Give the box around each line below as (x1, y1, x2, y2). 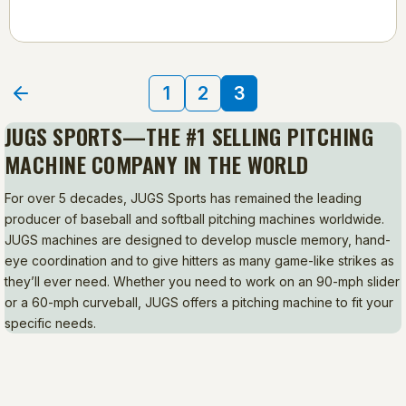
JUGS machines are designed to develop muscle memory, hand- (5, 231, 391, 247)
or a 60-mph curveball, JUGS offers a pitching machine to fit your (5, 294, 393, 310)
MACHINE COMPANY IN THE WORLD (5, 147, 308, 180)
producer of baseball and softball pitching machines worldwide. (5, 210, 384, 227)
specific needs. (5, 314, 96, 331)
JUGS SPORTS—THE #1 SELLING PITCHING (5, 119, 373, 152)
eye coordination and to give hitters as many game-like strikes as (5, 252, 394, 268)
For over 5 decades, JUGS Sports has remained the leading (5, 189, 362, 206)
